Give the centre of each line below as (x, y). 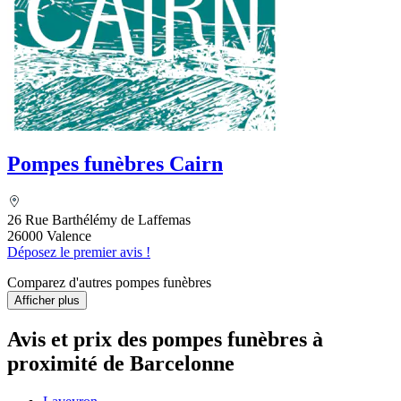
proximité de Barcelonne (121, 363)
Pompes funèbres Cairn (115, 164)
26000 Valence (49, 236)
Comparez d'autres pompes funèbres (109, 283)
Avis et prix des (80, 339)
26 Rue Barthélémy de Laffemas (99, 220)
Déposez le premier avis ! (79, 252)
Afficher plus (47, 301)
